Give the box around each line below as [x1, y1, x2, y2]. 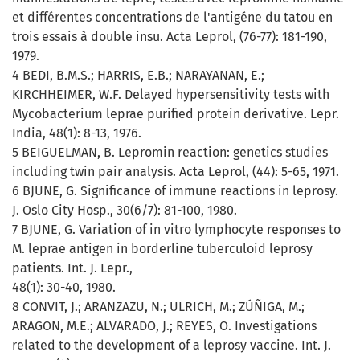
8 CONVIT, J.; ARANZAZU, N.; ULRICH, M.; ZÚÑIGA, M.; [12, 299, 305, 315]
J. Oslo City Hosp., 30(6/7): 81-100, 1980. [12, 202, 237, 219]
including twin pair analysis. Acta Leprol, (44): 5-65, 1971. [12, 164, 339, 180]
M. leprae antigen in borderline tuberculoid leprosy [12, 241, 313, 257]
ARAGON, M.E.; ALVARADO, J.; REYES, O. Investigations [12, 318, 317, 334]
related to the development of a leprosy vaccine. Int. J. [12, 337, 331, 354]
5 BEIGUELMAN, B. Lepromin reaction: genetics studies [12, 145, 328, 161]
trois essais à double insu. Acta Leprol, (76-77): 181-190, [12, 29, 327, 45]
